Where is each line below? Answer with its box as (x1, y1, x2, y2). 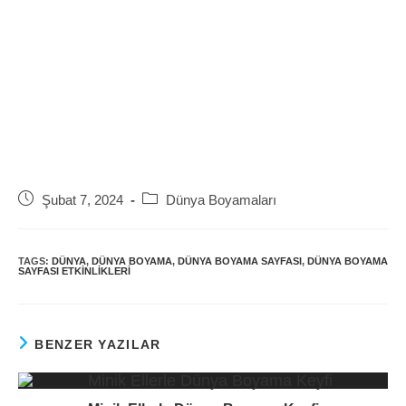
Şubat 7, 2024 (42, 193, 123, 208)
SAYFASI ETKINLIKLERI (18, 266, 130, 277)
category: (141, 210, 195, 226)
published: (17, 210, 76, 226)
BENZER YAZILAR (34, 337, 161, 353)
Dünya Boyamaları (166, 193, 276, 208)
